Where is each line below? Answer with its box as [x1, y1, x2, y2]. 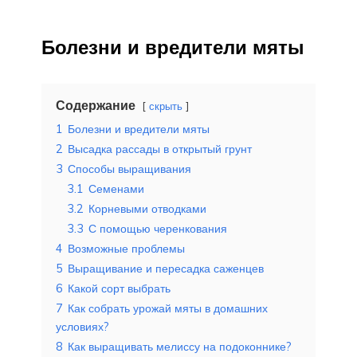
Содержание [56, 96, 135, 113]
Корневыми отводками [88, 201, 206, 216]
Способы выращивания [68, 161, 191, 176]
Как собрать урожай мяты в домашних [68, 300, 268, 316]
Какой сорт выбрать [68, 280, 171, 296]
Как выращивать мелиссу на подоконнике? [68, 339, 292, 354]
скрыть [149, 99, 182, 112]
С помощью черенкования [88, 221, 227, 236]
